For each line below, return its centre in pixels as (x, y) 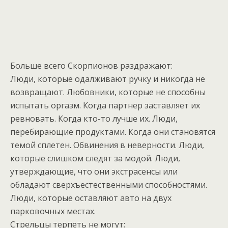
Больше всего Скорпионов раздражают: (91, 66)
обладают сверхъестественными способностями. (109, 185)
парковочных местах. (53, 211)
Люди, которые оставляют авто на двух (91, 198)
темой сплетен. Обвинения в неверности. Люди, (107, 145)
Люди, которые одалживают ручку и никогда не (108, 79)
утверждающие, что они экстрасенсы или (94, 172)
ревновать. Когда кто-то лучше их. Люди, (94, 119)
